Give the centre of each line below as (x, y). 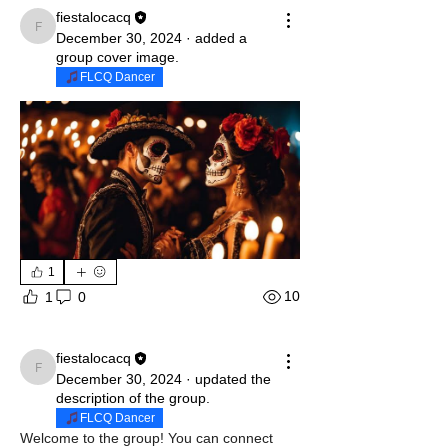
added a (221, 38)
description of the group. (133, 398)
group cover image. (117, 57)
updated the (233, 379)
